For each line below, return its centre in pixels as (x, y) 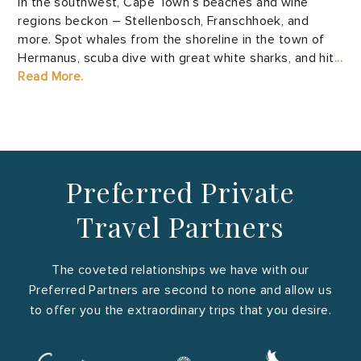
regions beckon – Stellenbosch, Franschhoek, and (164, 21)
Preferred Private (180, 192)
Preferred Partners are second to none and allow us (180, 290)
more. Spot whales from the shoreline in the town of (171, 39)
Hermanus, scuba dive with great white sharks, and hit (176, 58)
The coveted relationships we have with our (180, 270)
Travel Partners (180, 226)
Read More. (51, 77)
